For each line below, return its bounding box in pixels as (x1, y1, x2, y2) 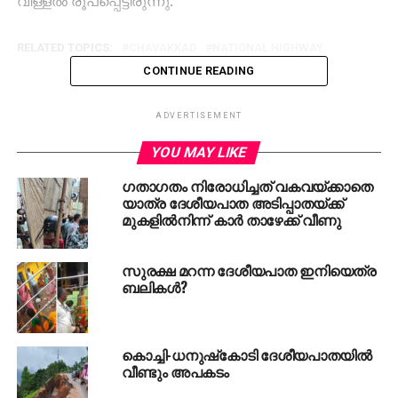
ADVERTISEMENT (155, 110, 243, 120)
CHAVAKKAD (128, 40, 196, 54)
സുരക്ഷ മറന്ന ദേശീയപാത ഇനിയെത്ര (121, 259, 376, 281)
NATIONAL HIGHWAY (211, 40, 323, 54)
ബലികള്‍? (121, 275, 187, 298)
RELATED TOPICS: (16, 40, 113, 54)
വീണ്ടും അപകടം (121, 360, 229, 382)
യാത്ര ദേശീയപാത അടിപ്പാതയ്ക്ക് (121, 191, 344, 213)
